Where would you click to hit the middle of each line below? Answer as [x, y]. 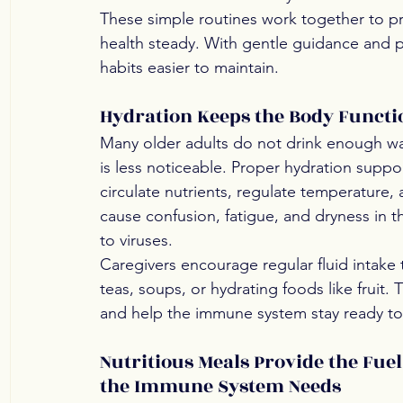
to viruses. [136, 241]
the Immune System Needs [220, 387]
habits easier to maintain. [189, 68]
